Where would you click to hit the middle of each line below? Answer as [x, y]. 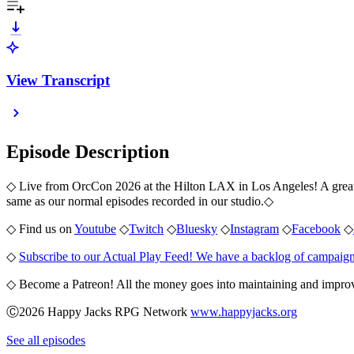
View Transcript [58, 80]
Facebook [316, 229]
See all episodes [46, 341]
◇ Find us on [40, 229]
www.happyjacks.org [244, 312]
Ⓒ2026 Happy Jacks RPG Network [98, 312]
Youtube [95, 229]
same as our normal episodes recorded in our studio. [135, 201]
